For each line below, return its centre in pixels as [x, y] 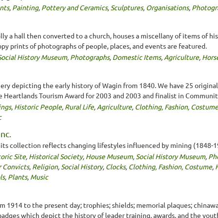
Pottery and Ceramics [74, 7]
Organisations [167, 7]
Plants [18, 176]
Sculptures [127, 7]
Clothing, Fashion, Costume [170, 166]
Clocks [116, 166]
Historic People [38, 106]
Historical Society [56, 156]
